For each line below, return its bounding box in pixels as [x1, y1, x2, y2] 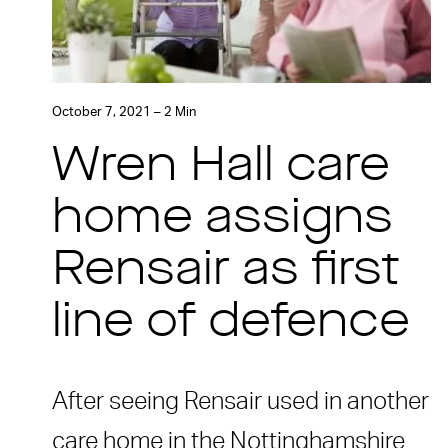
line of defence [52, 299, 410, 348]
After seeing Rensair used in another [52, 389, 429, 414]
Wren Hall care [52, 143, 390, 192]
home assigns [52, 195, 393, 244]
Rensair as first [52, 247, 400, 296]
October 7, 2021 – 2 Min [52, 105, 196, 119]
